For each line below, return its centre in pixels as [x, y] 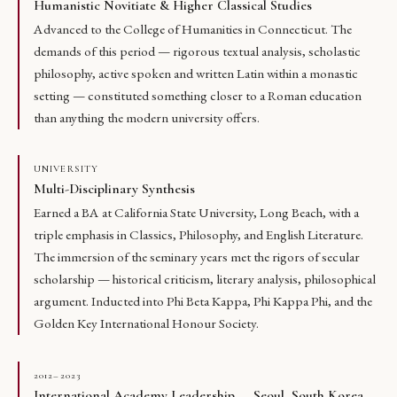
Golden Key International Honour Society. [146, 324]
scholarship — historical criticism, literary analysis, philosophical [205, 280]
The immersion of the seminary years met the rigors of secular [197, 257]
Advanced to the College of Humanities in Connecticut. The [193, 29]
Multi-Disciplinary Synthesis [114, 189]
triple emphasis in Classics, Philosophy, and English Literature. [198, 235]
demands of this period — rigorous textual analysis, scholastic [197, 51]
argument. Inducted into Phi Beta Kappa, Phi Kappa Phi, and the [203, 302]
